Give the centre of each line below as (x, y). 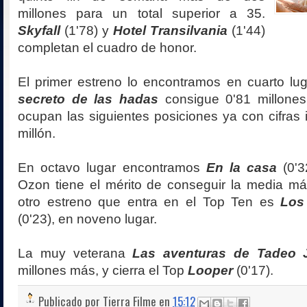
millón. (37, 133)
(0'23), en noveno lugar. (89, 219)
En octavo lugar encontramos (112, 167)
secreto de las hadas (91, 99)
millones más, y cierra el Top (103, 270)
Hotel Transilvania (170, 30)
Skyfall (39, 30)
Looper (210, 270)
